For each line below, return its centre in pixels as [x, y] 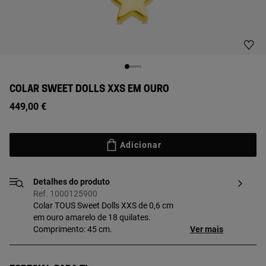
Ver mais [207, 229]
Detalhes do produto [72, 182]
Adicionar [141, 145]
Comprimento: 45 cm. [73, 229]
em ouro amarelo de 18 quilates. [92, 217]
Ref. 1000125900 [65, 194]
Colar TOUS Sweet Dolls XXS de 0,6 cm [103, 205]
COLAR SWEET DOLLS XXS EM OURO [89, 89]
